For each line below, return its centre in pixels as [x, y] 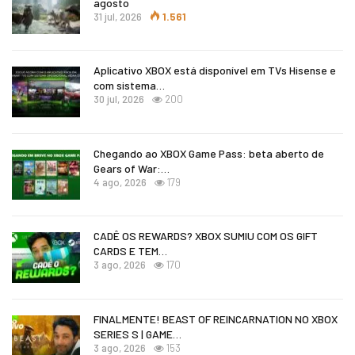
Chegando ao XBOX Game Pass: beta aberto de [209, 153]
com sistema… [129, 86]
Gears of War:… [132, 168]
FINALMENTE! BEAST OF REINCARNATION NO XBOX [216, 319]
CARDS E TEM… [130, 251]
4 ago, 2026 [120, 182]
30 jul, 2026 [119, 99]
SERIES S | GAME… [137, 334]
